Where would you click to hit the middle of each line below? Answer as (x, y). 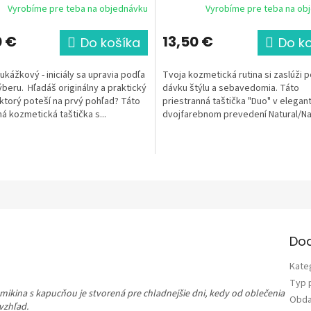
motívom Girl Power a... (210, 127)
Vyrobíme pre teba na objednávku (78, 9)
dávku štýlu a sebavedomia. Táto (231, 88)
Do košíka (110, 42)
